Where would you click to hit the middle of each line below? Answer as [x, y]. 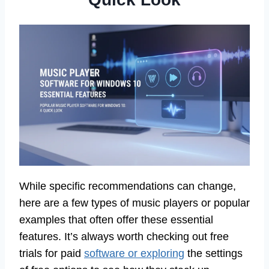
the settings [213, 254]
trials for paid [52, 254]
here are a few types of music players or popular [134, 203]
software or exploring [134, 254]
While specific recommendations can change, [128, 186]
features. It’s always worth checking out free [124, 237]
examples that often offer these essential [116, 220]
